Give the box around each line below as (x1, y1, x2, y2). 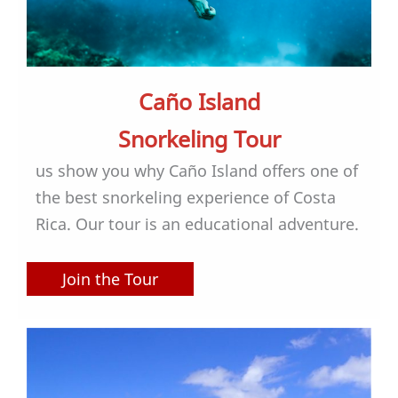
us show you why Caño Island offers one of (36, 159, 358, 181)
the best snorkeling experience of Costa (36, 186, 336, 208)
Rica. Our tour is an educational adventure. (36, 212, 359, 235)
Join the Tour (62, 268, 158, 291)
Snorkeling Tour (117, 123, 281, 154)
